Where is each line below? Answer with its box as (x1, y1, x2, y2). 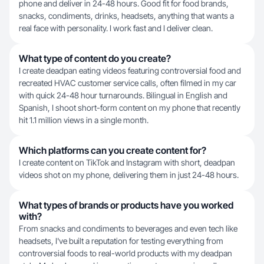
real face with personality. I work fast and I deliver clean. (19, 23, 213, 33)
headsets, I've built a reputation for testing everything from (19, 236, 223, 246)
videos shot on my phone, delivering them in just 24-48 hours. (19, 170, 239, 180)
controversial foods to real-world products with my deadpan (19, 248, 232, 258)
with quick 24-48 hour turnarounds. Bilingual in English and (19, 90, 227, 100)
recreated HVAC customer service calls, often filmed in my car (19, 78, 236, 88)
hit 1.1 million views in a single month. (19, 115, 148, 125)
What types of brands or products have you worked (19, 199, 233, 211)
